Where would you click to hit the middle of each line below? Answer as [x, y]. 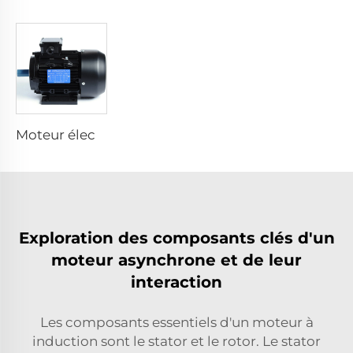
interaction [176, 282]
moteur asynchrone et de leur [176, 260]
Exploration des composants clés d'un [176, 238]
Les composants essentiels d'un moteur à [176, 322]
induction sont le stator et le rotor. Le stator [176, 341]
